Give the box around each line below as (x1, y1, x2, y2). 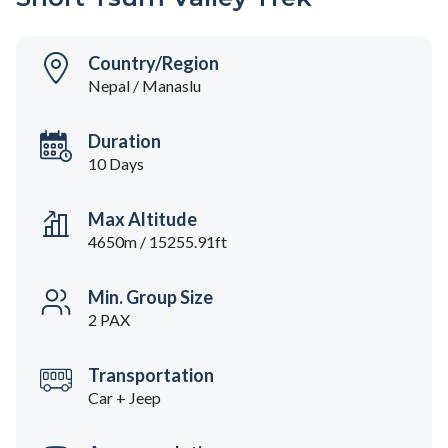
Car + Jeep (88, 388, 161, 408)
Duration (88, 130, 161, 153)
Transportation (88, 364, 214, 387)
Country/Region (88, 52, 219, 75)
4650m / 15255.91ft (88, 232, 227, 252)
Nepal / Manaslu (88, 76, 201, 96)
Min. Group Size (88, 286, 213, 309)
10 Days (88, 154, 144, 174)
